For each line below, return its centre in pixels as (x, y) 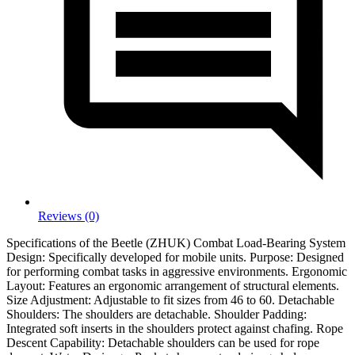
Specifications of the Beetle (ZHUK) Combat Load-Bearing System (176, 242)
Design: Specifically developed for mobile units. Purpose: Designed (175, 257)
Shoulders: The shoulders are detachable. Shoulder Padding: (157, 314)
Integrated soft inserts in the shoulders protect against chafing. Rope (175, 328)
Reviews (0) (69, 216)
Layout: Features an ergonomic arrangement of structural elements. (173, 285)
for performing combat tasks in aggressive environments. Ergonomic (177, 271)
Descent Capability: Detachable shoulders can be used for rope (163, 342)
